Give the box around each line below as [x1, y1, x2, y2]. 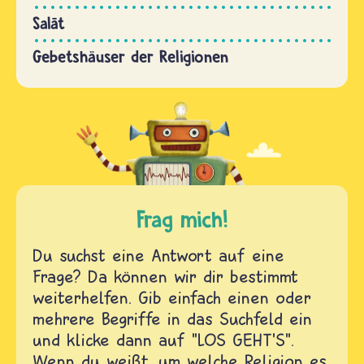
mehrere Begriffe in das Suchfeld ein [32, 308, 312, 330]
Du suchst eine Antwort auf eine [32, 245, 284, 266]
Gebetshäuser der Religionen [32, 46, 228, 67]
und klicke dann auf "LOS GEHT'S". [32, 329, 294, 351]
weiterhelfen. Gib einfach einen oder [32, 287, 311, 309]
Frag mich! [136, 205, 228, 234]
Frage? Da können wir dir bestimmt [32, 266, 298, 288]
